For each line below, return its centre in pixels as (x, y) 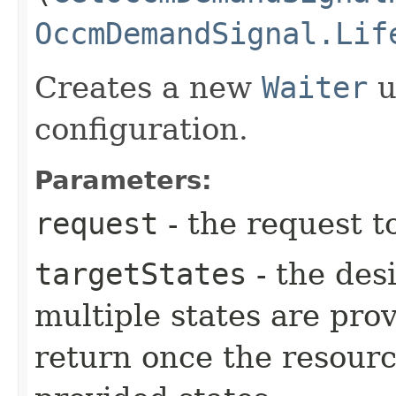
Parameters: (123, 180)
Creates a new (148, 87)
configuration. (141, 129)
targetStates (141, 274)
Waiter (315, 87)
